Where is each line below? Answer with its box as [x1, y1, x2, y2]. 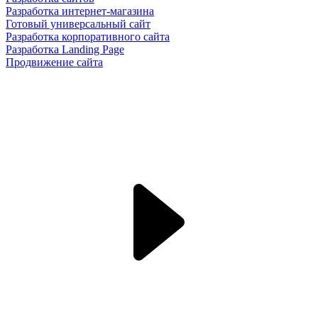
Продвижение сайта [6, 56, 103, 68]
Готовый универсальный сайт [6, 18, 150, 30]
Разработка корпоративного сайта [6, 31, 170, 43]
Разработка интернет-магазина [6, 5, 154, 17]
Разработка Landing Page [6, 43, 124, 55]
